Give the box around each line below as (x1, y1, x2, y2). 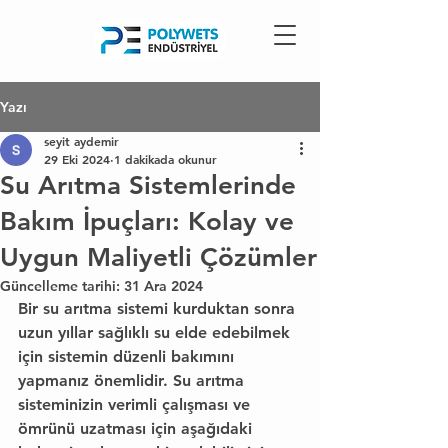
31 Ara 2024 (124, 277, 203, 295)
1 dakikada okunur (114, 151, 217, 167)
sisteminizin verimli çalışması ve (18, 395, 255, 414)
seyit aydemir (44, 133, 119, 149)
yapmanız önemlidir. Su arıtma (18, 371, 249, 390)
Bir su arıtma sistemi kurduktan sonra (18, 299, 300, 318)
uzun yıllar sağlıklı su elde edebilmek (18, 323, 295, 342)
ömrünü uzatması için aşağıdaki (18, 419, 257, 438)
